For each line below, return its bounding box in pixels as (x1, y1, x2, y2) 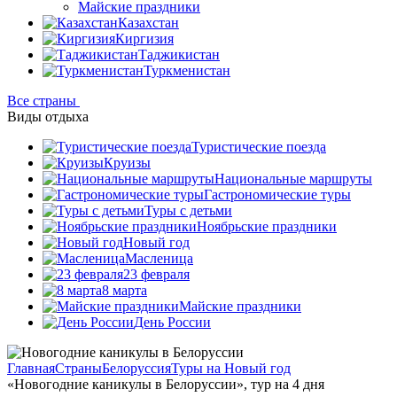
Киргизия (115, 31, 174, 46)
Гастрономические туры (204, 187, 351, 202)
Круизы (104, 155, 151, 170)
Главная (7, 361, 55, 376)
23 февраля (123, 267, 190, 282)
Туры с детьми (144, 203, 232, 218)
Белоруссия (102, 361, 171, 376)
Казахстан (118, 15, 179, 30)
